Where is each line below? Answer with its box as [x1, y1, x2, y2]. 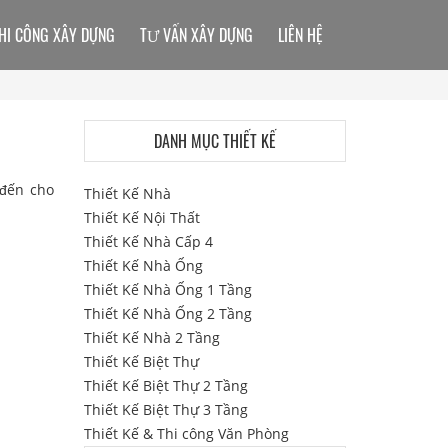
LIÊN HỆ [278, 23, 323, 47]
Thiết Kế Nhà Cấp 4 [83, 232, 213, 251]
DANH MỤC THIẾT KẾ [153, 129, 276, 153]
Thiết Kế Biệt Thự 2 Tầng [83, 376, 248, 395]
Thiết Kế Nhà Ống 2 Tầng [83, 304, 252, 323]
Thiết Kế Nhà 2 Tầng [83, 328, 220, 347]
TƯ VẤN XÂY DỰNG [140, 23, 253, 47]
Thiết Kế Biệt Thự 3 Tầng [83, 400, 248, 419]
